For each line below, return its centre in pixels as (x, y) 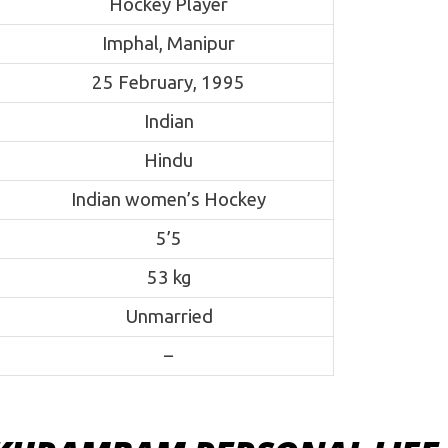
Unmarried (168, 317)
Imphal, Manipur (168, 44)
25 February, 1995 (168, 83)
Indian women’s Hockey (168, 200)
